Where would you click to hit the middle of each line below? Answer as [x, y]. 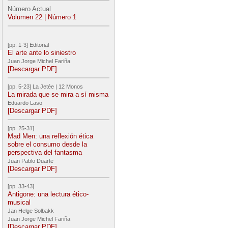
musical [19, 202]
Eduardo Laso [26, 103]
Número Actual [29, 9]
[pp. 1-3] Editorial [28, 45]
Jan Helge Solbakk [32, 211]
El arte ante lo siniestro [42, 53]
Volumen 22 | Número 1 [42, 17]
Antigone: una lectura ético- [48, 194]
